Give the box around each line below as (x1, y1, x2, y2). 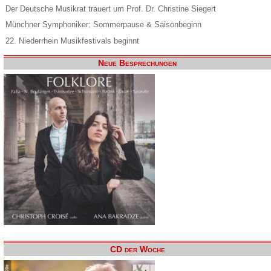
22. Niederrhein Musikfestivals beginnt (5, 36, 139, 45)
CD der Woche (109, 244, 165, 254)
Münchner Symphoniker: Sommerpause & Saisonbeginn (5, 20, 201, 30)
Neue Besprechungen (98, 59, 177, 68)
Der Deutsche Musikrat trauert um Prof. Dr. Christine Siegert (5, 4, 216, 13)
